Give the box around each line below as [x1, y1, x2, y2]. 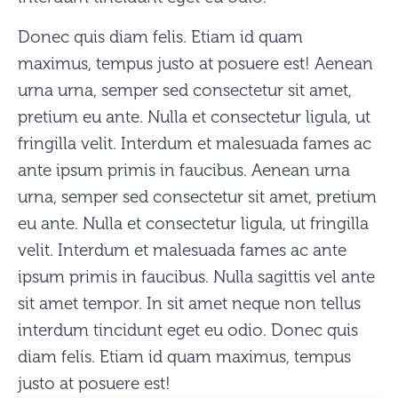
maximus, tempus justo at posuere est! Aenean [18, 54, 373, 74]
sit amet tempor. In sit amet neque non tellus [18, 294, 361, 314]
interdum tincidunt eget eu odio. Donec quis [18, 321, 358, 340]
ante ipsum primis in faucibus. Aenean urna [18, 161, 350, 180]
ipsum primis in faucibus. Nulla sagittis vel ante [18, 267, 375, 287]
